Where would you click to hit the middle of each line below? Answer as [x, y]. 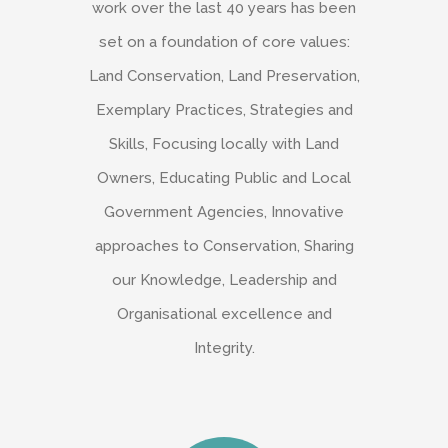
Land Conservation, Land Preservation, [224, 75]
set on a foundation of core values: [224, 41]
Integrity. [224, 347]
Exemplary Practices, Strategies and [224, 109]
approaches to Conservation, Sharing [224, 245]
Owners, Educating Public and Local [224, 177]
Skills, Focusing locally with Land [224, 143]
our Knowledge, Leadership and [224, 279]
